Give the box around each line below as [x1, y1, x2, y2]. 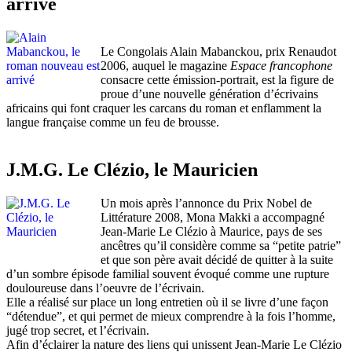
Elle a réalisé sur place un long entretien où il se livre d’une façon [6, 295, 328, 309]
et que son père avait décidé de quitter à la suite [101, 252, 333, 266]
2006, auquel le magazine [101, 58, 230, 72]
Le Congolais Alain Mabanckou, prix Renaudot [101, 44, 336, 58]
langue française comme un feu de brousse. [6, 115, 219, 129]
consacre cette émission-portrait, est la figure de [101, 72, 334, 86]
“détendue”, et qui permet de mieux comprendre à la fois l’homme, [6, 309, 335, 323]
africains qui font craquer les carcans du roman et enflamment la [6, 101, 321, 115]
